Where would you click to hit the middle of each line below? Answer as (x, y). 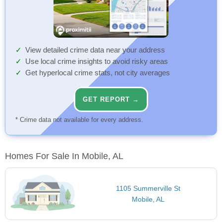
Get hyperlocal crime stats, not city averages (98, 73)
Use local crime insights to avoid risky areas (97, 62)
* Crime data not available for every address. (79, 120)
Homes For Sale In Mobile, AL (64, 156)
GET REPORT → (111, 100)
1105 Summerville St (148, 189)
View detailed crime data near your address (95, 50)
